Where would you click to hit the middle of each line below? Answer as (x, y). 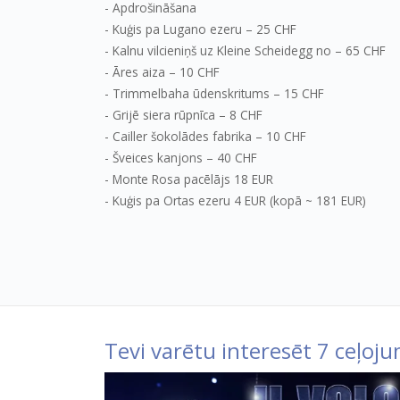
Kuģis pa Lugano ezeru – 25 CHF (204, 29)
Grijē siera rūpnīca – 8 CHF (187, 114)
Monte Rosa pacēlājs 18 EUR (193, 179)
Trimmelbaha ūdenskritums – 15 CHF (218, 93)
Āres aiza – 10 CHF (166, 71)
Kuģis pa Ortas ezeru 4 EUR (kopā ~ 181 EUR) (239, 200)
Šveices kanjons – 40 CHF (185, 157)
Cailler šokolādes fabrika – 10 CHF (209, 136)
